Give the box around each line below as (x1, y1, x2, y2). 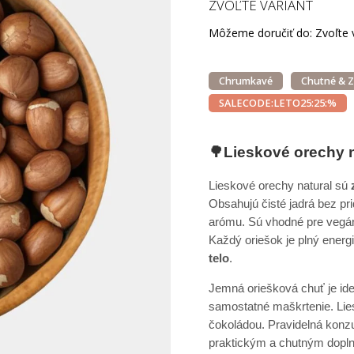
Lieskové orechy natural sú (209, 178, 352, 192)
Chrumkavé (219, 74, 273, 88)
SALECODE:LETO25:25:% (219, 96, 337, 110)
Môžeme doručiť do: (209, 25, 313, 40)
